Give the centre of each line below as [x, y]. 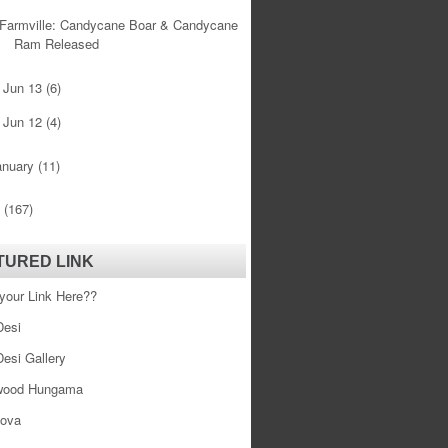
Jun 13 [25, 87]
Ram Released [57, 44]
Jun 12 [25, 121]
